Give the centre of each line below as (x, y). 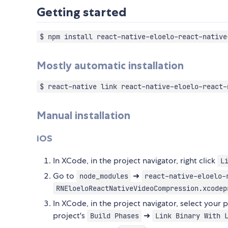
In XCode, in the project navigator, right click (135, 160)
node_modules (104, 176)
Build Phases (114, 216)
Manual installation (83, 116)
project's (70, 215)
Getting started (82, 12)
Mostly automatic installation (110, 66)
